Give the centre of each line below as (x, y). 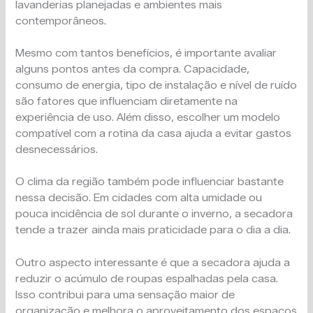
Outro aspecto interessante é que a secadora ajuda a (153, 262)
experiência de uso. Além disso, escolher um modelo (148, 117)
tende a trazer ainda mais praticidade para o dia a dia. (153, 230)
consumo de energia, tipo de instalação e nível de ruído (156, 85)
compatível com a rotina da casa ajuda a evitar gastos (154, 133)
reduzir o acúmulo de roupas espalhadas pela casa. (147, 278)
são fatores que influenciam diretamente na (127, 101)
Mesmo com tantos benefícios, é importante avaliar (146, 53)
